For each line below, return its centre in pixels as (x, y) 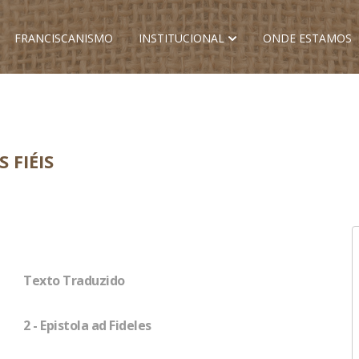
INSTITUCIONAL (182, 38)
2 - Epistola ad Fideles (87, 325)
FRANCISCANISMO (64, 38)
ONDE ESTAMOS (307, 38)
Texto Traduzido (74, 280)
